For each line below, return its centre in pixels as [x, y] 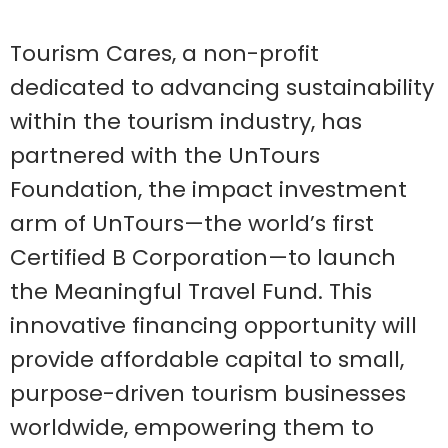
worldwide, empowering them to [192, 427]
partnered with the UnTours [165, 155]
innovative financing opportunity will [213, 325]
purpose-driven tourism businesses [208, 393]
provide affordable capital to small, [207, 359]
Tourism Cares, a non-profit [164, 53]
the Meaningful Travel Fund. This [191, 291]
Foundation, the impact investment [208, 189]
